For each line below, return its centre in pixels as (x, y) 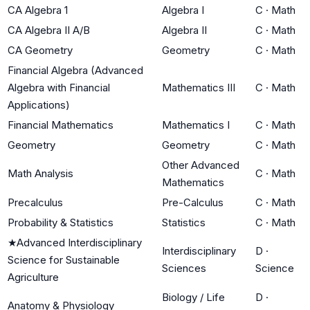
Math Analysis (40, 173)
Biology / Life (193, 297)
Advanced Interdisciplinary (79, 242)
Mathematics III (199, 87)
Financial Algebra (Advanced (75, 70)
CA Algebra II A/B (49, 30)
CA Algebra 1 (38, 10)
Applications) (39, 104)
